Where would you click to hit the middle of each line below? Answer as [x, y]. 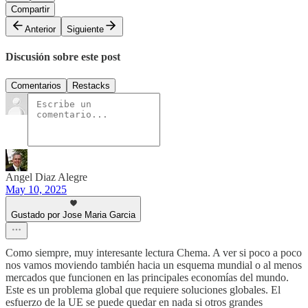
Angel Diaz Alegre [46, 177]
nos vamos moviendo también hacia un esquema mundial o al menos [154, 265]
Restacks [91, 85]
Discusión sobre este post [63, 57]
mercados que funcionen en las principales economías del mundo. [147, 277]
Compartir [30, 9]
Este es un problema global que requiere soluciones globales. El [143, 289]
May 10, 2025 [36, 189]
